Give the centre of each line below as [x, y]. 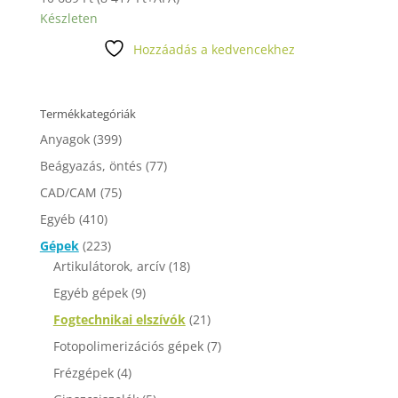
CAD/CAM [68, 193]
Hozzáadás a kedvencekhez [214, 50]
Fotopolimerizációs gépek [128, 346]
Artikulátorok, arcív [109, 267]
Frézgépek [83, 373]
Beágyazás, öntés [91, 166]
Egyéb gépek [90, 293]
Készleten [68, 19]
